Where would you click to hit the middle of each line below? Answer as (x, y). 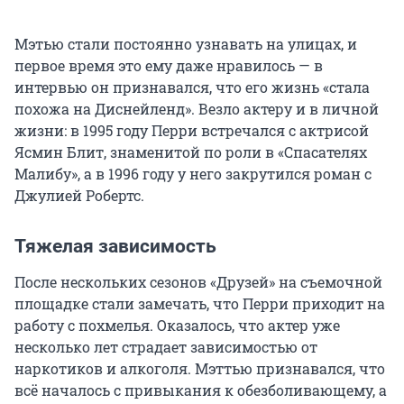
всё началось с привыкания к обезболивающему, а (201, 390)
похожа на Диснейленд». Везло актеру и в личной (197, 109)
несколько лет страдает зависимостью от (166, 347)
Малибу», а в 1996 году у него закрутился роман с (193, 174)
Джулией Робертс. (79, 196)
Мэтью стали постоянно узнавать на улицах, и (186, 44)
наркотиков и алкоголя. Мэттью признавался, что (200, 369)
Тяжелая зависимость (115, 247)
